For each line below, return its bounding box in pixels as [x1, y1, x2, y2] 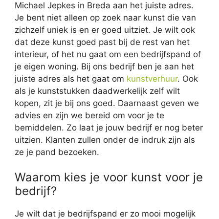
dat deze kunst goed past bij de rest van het [15, 37, 190, 47]
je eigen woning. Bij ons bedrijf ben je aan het [15, 61, 194, 71]
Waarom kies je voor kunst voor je [15, 170, 203, 184]
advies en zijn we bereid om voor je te [15, 110, 164, 120]
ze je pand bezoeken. [15, 147, 99, 157]
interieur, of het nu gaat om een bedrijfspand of [15, 49, 201, 59]
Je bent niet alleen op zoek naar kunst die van [15, 12, 196, 22]
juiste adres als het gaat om [15, 73, 127, 84]
